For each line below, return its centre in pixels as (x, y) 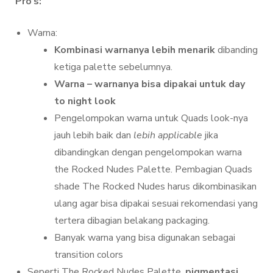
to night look (85, 101)
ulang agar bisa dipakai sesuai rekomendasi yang (156, 203)
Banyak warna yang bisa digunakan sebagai (145, 237)
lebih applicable (168, 135)
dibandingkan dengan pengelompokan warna (148, 152)
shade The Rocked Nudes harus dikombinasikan (155, 186)
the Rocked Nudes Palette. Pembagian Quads (153, 169)
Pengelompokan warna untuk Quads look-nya (151, 118)
